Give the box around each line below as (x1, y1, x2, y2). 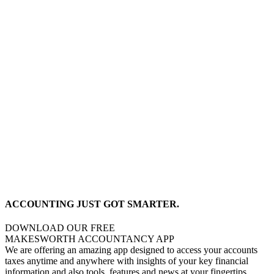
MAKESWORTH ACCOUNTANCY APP (5, 234, 174, 245)
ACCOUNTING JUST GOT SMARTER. (5, 198, 179, 209)
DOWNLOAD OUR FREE (5, 223, 115, 234)
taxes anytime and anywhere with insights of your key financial (5, 256, 248, 267)
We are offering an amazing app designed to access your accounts (5, 245, 257, 256)
